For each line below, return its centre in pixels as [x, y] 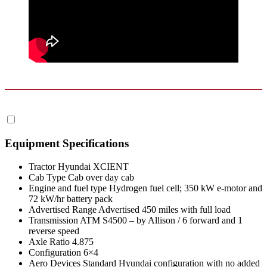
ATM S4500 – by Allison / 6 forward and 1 [161, 220]
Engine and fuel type [68, 188]
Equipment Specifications [67, 143]
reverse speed [54, 231]
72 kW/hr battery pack [71, 198]
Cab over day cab [101, 177]
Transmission [53, 220]
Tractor [42, 166]
